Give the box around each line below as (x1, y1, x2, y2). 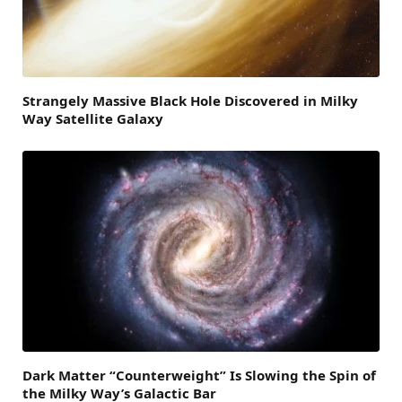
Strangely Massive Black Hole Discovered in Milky (22, 92, 358, 110)
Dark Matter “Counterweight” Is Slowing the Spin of (22, 366, 376, 385)
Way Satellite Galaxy (22, 109, 163, 128)
